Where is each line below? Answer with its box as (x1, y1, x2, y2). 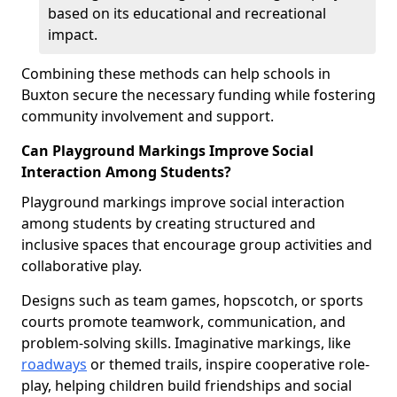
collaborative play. (21, 256, 142, 276)
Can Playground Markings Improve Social (21, 141, 314, 160)
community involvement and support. (21, 106, 274, 126)
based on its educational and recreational (48, 4, 326, 23)
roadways (21, 354, 87, 374)
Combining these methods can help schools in (21, 64, 331, 83)
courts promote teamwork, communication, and (21, 312, 346, 331)
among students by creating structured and (21, 214, 315, 233)
